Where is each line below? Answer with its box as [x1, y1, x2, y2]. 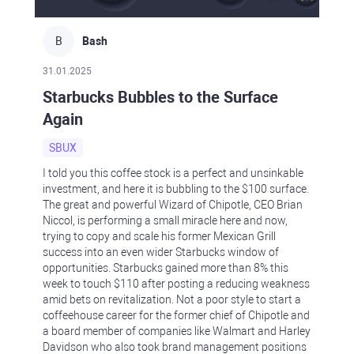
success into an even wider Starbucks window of [43, 246, 279, 258]
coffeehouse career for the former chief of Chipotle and [43, 309, 310, 322]
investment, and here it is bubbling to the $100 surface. [43, 183, 309, 195]
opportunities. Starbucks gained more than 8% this [43, 262, 288, 274]
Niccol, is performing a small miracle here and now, [43, 214, 288, 227]
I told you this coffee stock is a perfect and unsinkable [43, 167, 303, 179]
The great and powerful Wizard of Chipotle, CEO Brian [43, 198, 303, 211]
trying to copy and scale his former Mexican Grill [43, 230, 276, 243]
